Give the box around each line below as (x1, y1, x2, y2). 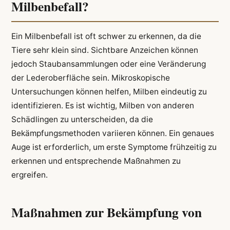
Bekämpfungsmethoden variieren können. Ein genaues (11, 128, 214, 139)
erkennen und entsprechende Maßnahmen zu (11, 156, 181, 166)
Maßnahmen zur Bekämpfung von (11, 202, 202, 222)
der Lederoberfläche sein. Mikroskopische (11, 73, 170, 83)
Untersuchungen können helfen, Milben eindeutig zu (11, 87, 207, 97)
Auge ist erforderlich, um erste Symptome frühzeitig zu (11, 142, 217, 152)
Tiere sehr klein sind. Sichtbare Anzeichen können (11, 45, 198, 55)
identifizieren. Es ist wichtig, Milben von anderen (11, 101, 194, 111)
